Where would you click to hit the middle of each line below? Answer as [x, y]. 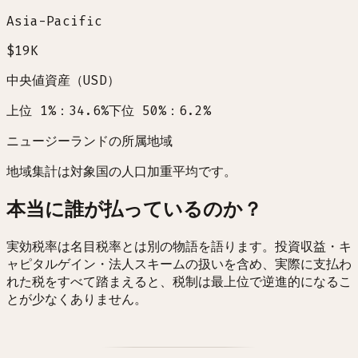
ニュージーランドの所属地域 [89, 141]
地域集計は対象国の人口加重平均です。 [121, 171]
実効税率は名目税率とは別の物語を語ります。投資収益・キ [179, 246]
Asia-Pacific [54, 21]
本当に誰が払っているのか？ [134, 209]
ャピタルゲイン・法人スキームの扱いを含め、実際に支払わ [179, 264]
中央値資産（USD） [63, 80]
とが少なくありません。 [77, 299]
